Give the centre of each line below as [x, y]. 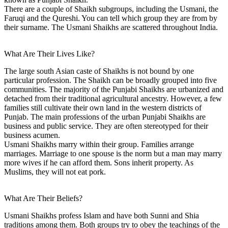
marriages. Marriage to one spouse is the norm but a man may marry [113, 153]
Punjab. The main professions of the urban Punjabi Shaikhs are [105, 117]
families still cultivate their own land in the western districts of [103, 107]
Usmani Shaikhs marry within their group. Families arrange [99, 144]
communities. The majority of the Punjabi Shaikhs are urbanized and [114, 89]
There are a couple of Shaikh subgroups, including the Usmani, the [111, 9]
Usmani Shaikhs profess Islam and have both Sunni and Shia [102, 215]
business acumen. [32, 135]
